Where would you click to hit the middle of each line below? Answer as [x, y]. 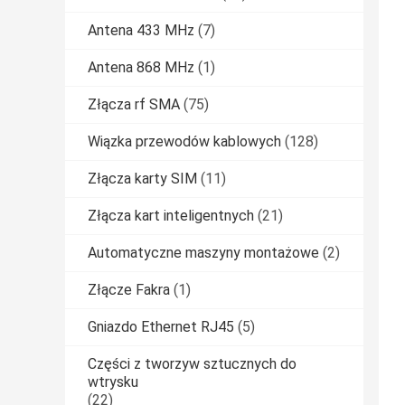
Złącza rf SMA [134, 105]
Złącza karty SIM [142, 179]
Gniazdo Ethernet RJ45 [161, 327]
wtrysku [113, 382]
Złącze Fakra [129, 290]
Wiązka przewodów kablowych [184, 142]
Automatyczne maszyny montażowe [203, 253]
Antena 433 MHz [141, 31]
